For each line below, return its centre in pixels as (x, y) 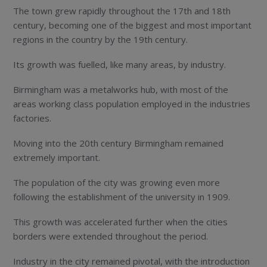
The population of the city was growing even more (117, 182)
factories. (32, 118)
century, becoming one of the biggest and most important (133, 25)
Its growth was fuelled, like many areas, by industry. (120, 64)
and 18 (207, 10)
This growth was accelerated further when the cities (121, 221)
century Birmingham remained (161, 143)
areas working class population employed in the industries (132, 103)
